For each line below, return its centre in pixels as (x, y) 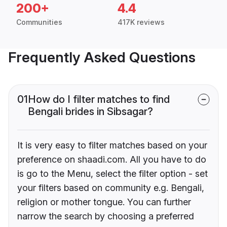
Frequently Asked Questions (102, 58)
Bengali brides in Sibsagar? (90, 112)
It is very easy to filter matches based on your (112, 145)
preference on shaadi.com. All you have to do (112, 160)
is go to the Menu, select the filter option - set (112, 174)
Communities (39, 22)
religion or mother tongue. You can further (104, 202)
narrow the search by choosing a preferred (106, 216)
